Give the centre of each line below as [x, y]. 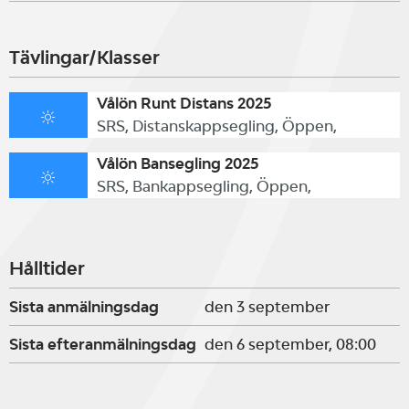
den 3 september [267, 307]
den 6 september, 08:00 [290, 344]
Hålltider [47, 268]
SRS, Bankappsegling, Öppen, [204, 186]
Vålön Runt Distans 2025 [184, 103]
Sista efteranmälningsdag [103, 344]
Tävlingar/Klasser [84, 58]
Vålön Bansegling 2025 [177, 163]
